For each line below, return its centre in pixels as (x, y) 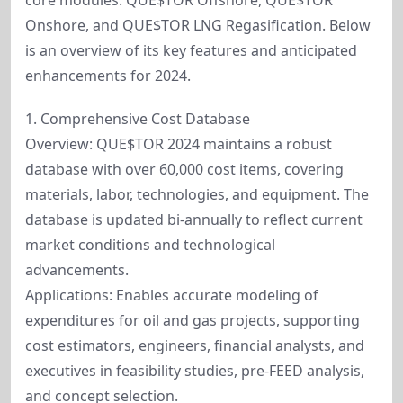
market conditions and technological (150, 245)
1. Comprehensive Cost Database (138, 119)
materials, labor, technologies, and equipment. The (197, 194)
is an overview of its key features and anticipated (191, 50)
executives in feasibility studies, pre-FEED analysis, (195, 371)
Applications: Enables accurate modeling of (172, 295)
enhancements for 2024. (108, 76)
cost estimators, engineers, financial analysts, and (195, 345)
